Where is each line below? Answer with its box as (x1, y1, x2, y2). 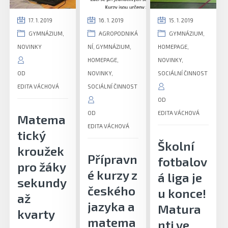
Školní (158, 138, 195, 153)
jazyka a (88, 199, 135, 214)
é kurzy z (88, 167, 138, 182)
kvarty (17, 207, 55, 221)
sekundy (17, 175, 67, 190)
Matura (158, 202, 202, 216)
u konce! (158, 186, 207, 201)
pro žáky (17, 159, 66, 174)
